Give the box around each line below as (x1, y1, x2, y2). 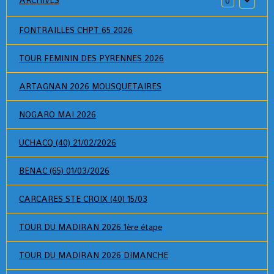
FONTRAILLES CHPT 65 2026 (19, 24, 133, 35)
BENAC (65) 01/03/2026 (19, 165, 109, 176)
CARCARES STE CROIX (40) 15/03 (19, 193, 147, 204)
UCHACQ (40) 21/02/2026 (19, 137, 116, 148)
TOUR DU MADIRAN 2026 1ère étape (19, 221, 162, 232)
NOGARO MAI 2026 (19, 109, 96, 120)
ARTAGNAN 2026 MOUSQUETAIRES (19, 81, 161, 92)
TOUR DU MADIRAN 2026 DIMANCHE (19, 250, 168, 261)
